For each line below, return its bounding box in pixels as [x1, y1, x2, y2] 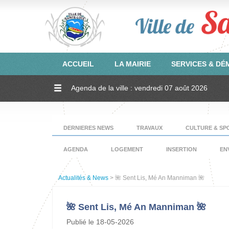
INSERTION [166, 146, 197, 152]
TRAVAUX [136, 125, 163, 131]
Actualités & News [58, 174, 108, 181]
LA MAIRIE [114, 60, 151, 68]
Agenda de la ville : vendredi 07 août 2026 [71, 84, 208, 92]
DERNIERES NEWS [63, 125, 113, 131]
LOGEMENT [111, 146, 143, 152]
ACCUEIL [62, 60, 94, 68]
